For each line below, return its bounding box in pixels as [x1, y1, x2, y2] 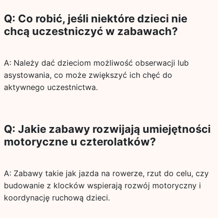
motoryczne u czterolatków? [3, 135, 156, 148]
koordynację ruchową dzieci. [3, 193, 110, 202]
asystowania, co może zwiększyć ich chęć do [3, 70, 172, 80]
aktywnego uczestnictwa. [3, 82, 98, 92]
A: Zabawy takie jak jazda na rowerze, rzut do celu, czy [3, 168, 209, 178]
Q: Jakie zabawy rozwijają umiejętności [3, 123, 211, 135]
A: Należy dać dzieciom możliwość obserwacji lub [3, 58, 189, 68]
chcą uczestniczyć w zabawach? [3, 25, 178, 37]
